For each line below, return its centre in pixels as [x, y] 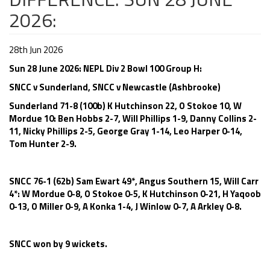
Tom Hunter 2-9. [43, 144]
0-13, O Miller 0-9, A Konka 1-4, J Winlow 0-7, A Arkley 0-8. [125, 206]
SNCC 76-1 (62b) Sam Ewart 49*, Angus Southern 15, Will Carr [134, 181]
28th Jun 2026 [36, 50]
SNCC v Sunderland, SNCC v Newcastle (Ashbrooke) [125, 87]
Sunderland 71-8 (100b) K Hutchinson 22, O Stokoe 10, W [125, 106]
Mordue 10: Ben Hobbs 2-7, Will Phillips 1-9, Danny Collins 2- [133, 118]
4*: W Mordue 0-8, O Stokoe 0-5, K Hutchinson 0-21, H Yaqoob [135, 194]
